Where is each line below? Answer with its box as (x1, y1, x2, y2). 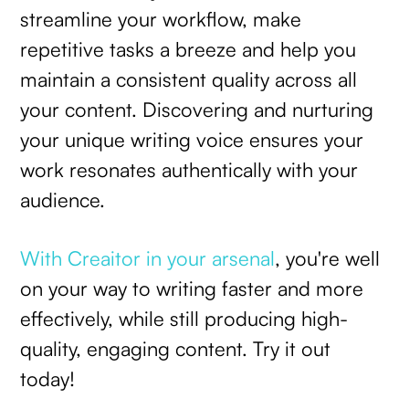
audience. (20, 186, 117, 212)
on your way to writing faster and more (20, 276, 364, 301)
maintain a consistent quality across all (20, 66, 358, 91)
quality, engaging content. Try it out (20, 336, 331, 362)
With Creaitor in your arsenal (20, 246, 276, 271)
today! (20, 366, 76, 392)
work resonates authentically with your (20, 156, 359, 182)
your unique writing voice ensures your (20, 126, 364, 152)
